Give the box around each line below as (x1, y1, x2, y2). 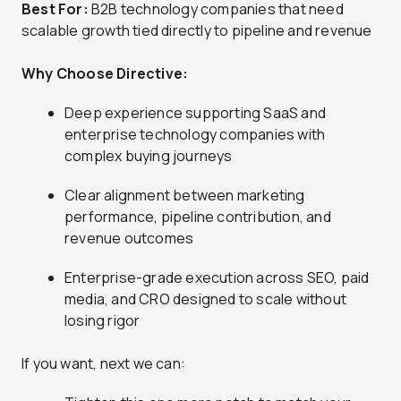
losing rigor (64, 310, 141, 330)
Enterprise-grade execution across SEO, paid (64, 267, 370, 287)
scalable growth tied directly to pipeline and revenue (21, 20, 372, 40)
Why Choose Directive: (21, 63, 189, 83)
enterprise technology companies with (64, 124, 326, 144)
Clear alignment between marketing (64, 184, 305, 205)
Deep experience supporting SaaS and (64, 102, 326, 123)
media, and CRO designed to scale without (64, 288, 347, 309)
